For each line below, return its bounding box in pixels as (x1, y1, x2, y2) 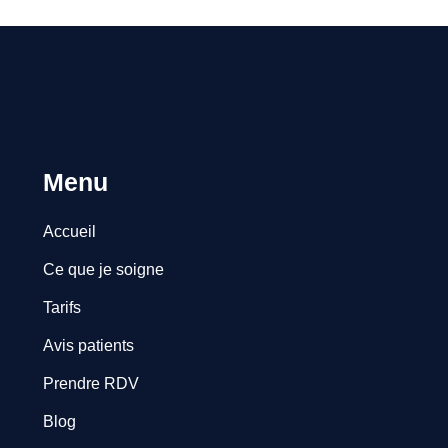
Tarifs (42, 299, 81, 316)
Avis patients (42, 337, 134, 354)
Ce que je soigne (42, 261, 164, 278)
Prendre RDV (42, 375, 139, 392)
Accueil (42, 223, 96, 240)
